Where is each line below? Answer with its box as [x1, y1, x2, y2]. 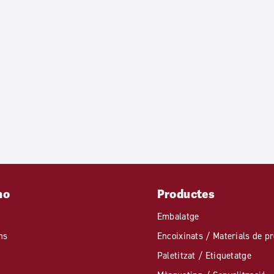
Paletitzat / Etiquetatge [157, 250, 251, 262]
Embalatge [157, 210, 199, 223]
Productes [157, 187, 215, 202]
